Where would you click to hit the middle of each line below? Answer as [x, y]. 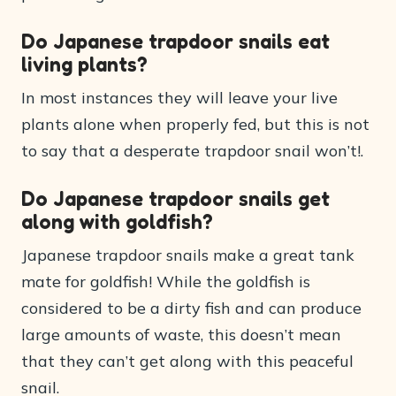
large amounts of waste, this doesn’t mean [181, 335]
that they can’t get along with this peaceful [187, 361]
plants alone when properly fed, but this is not [195, 124]
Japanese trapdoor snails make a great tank [188, 255]
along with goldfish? [117, 221]
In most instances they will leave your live [179, 98]
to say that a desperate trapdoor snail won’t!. [192, 151]
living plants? [84, 64]
